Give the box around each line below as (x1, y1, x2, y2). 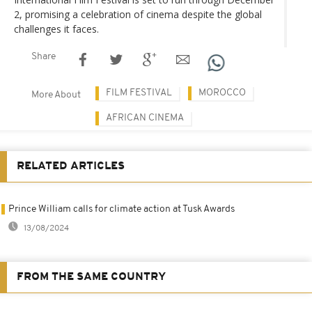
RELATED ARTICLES (17, 160, 125, 172)
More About (31, 89, 81, 100)
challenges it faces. (14, 22, 99, 36)
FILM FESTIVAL (106, 87, 172, 98)
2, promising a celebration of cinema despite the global (14, 7, 262, 21)
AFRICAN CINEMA (106, 112, 184, 123)
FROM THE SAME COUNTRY (17, 271, 166, 283)
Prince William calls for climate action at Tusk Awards (8, 203, 235, 214)
